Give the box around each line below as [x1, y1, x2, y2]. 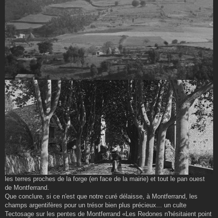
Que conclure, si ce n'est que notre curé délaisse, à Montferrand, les [5, 192, 198, 200]
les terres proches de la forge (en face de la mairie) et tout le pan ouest [5, 175, 205, 182]
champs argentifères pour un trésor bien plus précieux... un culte [5, 201, 186, 209]
